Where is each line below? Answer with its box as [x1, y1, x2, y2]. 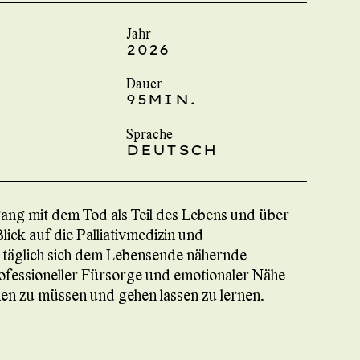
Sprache [126, 125, 174, 143]
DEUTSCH [126, 141, 218, 158]
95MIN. [126, 91, 198, 108]
